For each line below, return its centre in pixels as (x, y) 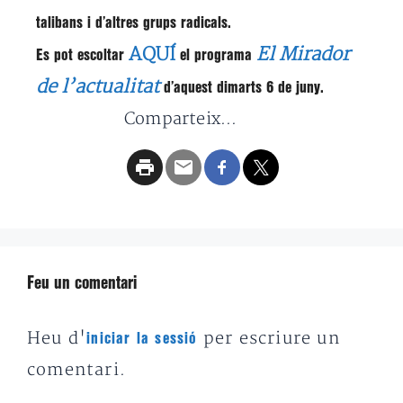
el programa (216, 55)
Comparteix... (181, 119)
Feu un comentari (82, 284)
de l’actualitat (98, 87)
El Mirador (303, 54)
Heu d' (57, 339)
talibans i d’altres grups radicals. (134, 23)
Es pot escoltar (82, 55)
